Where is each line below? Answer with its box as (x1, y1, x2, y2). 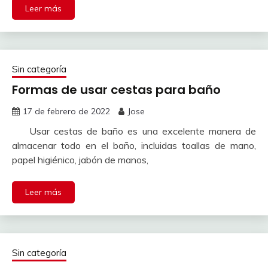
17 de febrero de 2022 (23, 106, 110, 117)
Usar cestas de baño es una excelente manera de (12, 125, 256, 137)
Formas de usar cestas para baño (12, 81, 221, 98)
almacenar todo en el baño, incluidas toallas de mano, (12, 139, 256, 151)
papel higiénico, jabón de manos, (12, 154, 148, 166)
